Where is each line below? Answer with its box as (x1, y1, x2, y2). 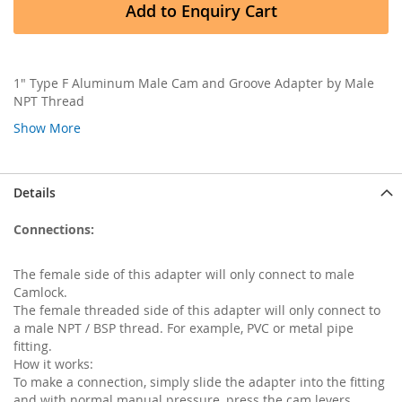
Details (13, 183, 56, 201)
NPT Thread (13, 92, 84, 109)
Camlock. (13, 283, 67, 301)
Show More (13, 118, 81, 136)
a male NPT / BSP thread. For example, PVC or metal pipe (13, 319, 354, 336)
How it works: (13, 354, 93, 372)
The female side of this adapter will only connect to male (13, 265, 354, 283)
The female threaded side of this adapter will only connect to (13, 301, 380, 319)
